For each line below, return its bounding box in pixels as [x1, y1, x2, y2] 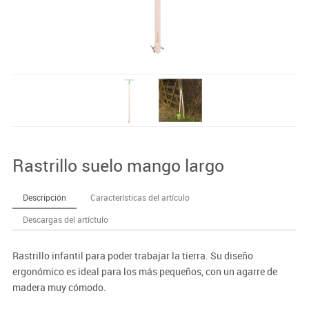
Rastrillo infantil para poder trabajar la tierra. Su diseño [12, 248, 253, 262]
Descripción [22, 191, 66, 203]
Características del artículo [90, 191, 190, 203]
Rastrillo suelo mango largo [12, 153, 224, 177]
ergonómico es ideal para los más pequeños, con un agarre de [12, 264, 277, 278]
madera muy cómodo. [12, 280, 106, 294]
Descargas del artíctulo [22, 213, 108, 225]
